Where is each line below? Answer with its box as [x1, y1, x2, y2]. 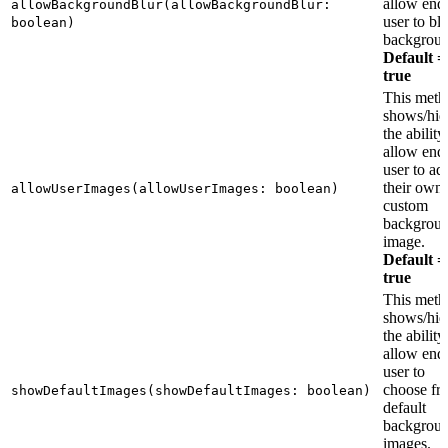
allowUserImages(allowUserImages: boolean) [11, 181, 339, 197]
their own [383, 179, 443, 197]
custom [383, 197, 428, 215]
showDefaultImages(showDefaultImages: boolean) [11, 383, 371, 399]
